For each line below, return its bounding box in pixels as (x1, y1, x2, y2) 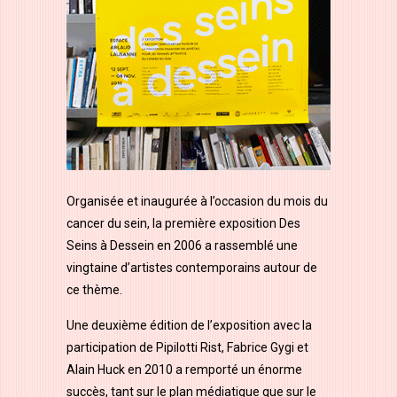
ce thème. (66, 282, 122, 297)
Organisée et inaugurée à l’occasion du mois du (66, 193, 328, 208)
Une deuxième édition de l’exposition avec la (66, 317, 312, 332)
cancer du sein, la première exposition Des (66, 215, 300, 230)
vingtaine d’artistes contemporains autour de (66, 260, 317, 275)
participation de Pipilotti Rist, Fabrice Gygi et (66, 339, 308, 354)
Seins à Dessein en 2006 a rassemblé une (66, 237, 298, 253)
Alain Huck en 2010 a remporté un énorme (66, 362, 302, 377)
